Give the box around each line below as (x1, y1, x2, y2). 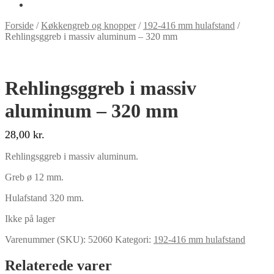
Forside (5, 20, 34, 31)
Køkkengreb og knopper (41, 20, 136, 31)
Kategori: (115, 234, 154, 245)
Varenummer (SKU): (5, 234, 88, 245)
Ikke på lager (5, 213, 55, 224)
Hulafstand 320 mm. (5, 193, 84, 204)
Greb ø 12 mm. (5, 172, 64, 183)
